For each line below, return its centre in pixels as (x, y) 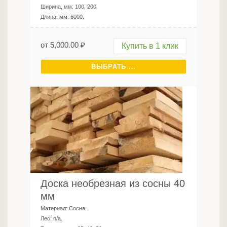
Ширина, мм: (58, 7)
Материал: (55, 208)
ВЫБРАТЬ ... (113, 67)
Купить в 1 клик (150, 46)
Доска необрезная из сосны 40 (113, 183)
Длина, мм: (55, 17)
